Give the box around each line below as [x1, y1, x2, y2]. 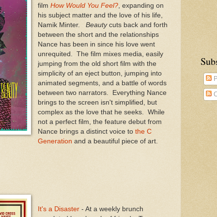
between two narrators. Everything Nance [37, 89, 167, 96]
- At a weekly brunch [79, 205, 143, 213]
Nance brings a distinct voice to [37, 127, 135, 135]
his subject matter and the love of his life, [37, 11, 163, 19]
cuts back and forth [108, 21, 168, 29]
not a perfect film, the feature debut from [37, 118, 162, 125]
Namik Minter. [37, 21, 86, 29]
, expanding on [118, 1, 164, 9]
